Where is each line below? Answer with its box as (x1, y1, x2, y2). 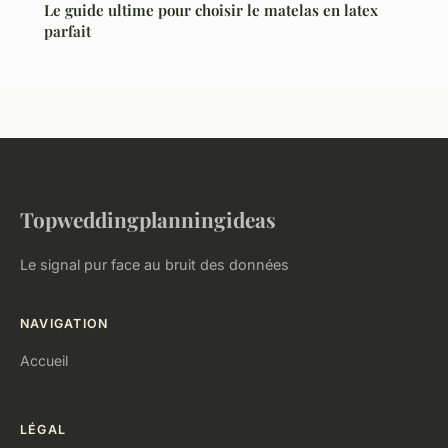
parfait (44, 20, 91, 41)
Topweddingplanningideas (20, 204, 276, 233)
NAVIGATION (20, 315, 109, 331)
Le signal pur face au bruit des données (20, 255, 289, 273)
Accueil (20, 351, 68, 369)
